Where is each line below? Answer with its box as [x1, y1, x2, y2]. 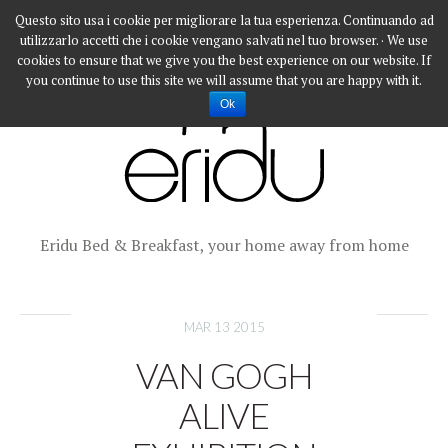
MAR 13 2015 [183, 319, 265, 335]
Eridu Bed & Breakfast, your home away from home [39, 234, 409, 256]
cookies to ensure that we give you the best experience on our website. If [17, 51, 431, 69]
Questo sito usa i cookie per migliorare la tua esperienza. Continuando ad [14, 11, 434, 29]
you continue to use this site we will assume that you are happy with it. [26, 71, 422, 89]
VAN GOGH [135, 354, 313, 396]
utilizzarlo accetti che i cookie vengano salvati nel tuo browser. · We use [20, 31, 428, 49]
